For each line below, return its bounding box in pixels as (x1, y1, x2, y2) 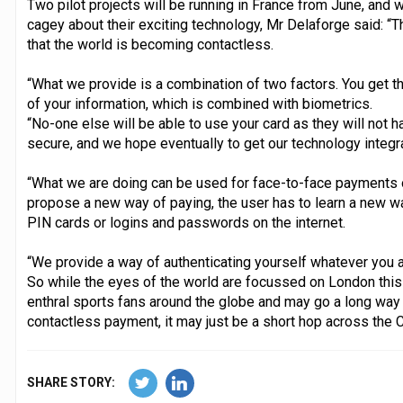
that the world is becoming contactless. (26, 35, 273, 53)
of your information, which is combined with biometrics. (26, 94, 372, 112)
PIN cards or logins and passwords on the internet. (26, 213, 345, 231)
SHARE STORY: (26, 374, 115, 390)
